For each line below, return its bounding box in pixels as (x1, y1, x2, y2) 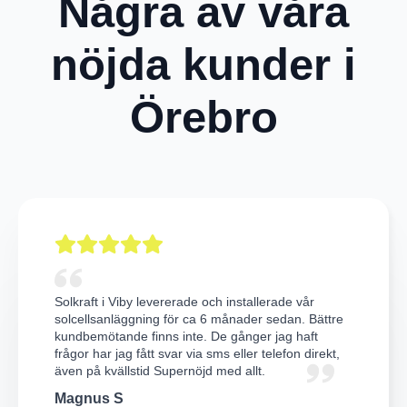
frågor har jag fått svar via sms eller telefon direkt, (55, 346, 340, 362)
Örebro (129, 92, 278, 142)
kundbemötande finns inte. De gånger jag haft (55, 329, 318, 344)
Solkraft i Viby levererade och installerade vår (55, 294, 314, 310)
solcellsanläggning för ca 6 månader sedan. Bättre (55, 312, 343, 327)
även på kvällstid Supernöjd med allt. (55, 363, 265, 379)
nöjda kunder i (51, 39, 356, 89)
